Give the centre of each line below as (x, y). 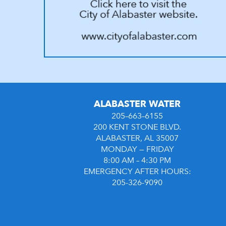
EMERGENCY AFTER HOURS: (137, 172)
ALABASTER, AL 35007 (137, 138)
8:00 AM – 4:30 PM (137, 160)
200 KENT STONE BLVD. (137, 127)
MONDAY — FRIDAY (137, 149)
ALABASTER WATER (137, 104)
